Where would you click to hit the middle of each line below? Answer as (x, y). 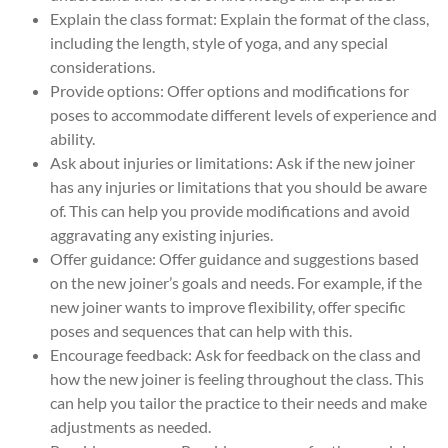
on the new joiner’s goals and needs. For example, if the (236, 282)
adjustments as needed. (130, 426)
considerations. (102, 66)
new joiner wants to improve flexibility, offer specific (227, 306)
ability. (72, 138)
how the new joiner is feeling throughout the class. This (237, 378)
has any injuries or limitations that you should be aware (238, 186)
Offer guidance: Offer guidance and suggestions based (234, 258)
